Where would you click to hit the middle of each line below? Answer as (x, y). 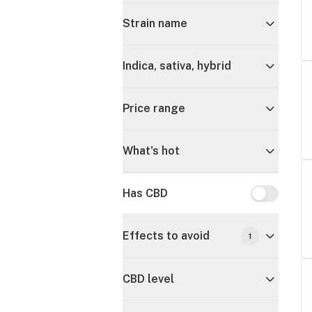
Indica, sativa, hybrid (177, 66)
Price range (154, 108)
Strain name (155, 23)
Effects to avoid (166, 236)
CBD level (148, 279)
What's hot (151, 151)
